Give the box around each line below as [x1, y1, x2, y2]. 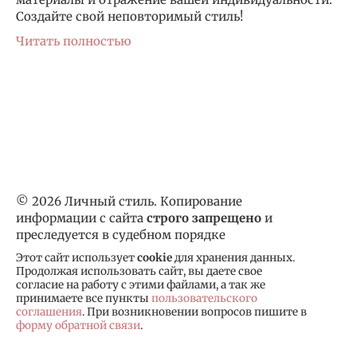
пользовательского [151, 292, 257, 306]
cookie [137, 251, 172, 265]
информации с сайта [16, 210, 147, 226]
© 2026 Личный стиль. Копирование [16, 194, 242, 210]
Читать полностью [16, 33, 131, 49]
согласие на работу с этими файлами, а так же [16, 278, 265, 292]
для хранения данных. [172, 251, 295, 265]
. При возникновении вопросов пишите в [82, 305, 307, 320]
